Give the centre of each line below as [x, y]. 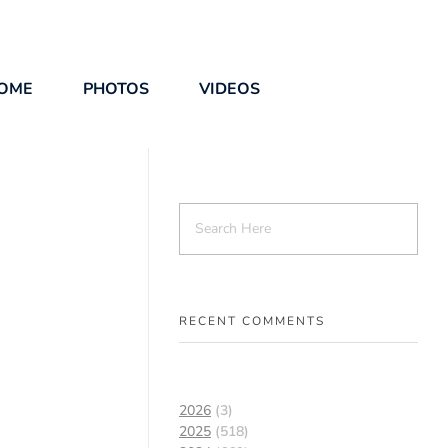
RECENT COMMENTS [252, 320]
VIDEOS [229, 89]
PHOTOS [115, 89]
